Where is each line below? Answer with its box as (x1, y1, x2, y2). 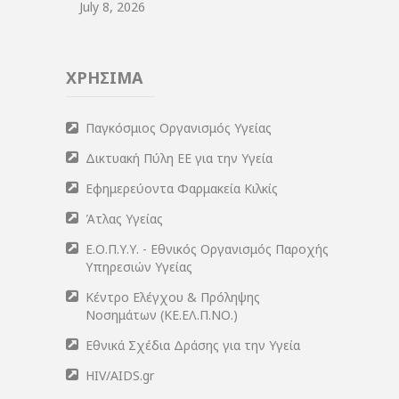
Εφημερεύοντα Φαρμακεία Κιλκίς (85, 180, 278, 198)
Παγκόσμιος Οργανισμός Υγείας (85, 119, 272, 137)
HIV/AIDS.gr (85, 367, 154, 385)
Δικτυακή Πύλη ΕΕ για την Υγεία (85, 150, 273, 167)
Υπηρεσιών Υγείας (85, 258, 192, 276)
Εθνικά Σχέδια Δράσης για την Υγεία (85, 337, 300, 354)
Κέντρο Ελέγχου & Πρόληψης (85, 289, 260, 306)
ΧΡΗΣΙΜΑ (66, 67, 142, 89)
